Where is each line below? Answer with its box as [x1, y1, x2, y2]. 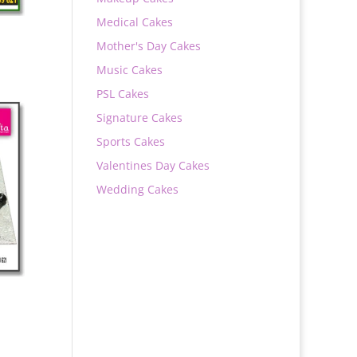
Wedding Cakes [96, 182, 178, 197]
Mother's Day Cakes [96, 38, 201, 53]
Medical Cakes [96, 14, 173, 29]
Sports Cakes [96, 134, 165, 149]
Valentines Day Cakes [96, 158, 210, 173]
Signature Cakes [96, 110, 182, 125]
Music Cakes [96, 62, 163, 77]
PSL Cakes [96, 86, 149, 101]
